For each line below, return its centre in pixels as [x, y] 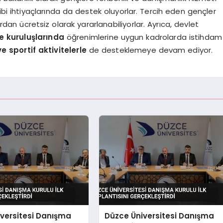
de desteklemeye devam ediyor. [151, 50]
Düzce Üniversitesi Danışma [160, 216]
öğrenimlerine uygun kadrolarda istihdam [144, 37]
